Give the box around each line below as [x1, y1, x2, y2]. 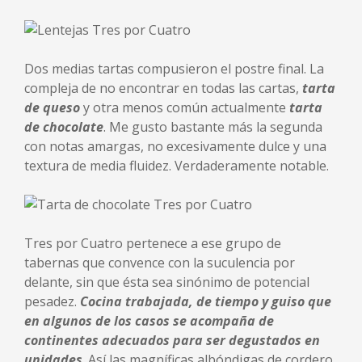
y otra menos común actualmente [80, 99, 289, 116]
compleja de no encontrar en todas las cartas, [24, 79, 302, 97]
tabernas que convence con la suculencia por [24, 254, 295, 271]
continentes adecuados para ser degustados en [24, 331, 320, 349]
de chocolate [24, 118, 103, 136]
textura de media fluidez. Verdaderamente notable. [24, 157, 329, 175]
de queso [24, 99, 80, 116]
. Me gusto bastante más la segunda [103, 118, 322, 136]
